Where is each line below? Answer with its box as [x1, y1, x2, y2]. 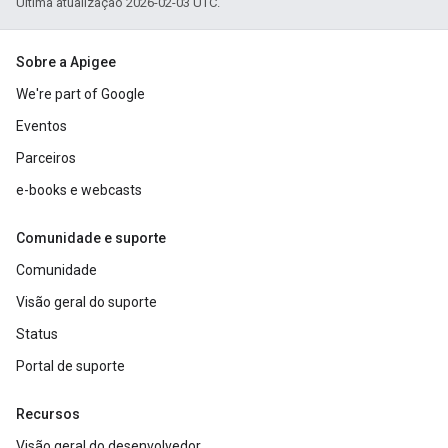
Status [16, 326, 58, 342]
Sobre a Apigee [16, 54, 116, 70]
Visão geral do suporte [16, 294, 157, 310]
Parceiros [16, 150, 76, 166]
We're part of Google [16, 86, 145, 102]
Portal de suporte [16, 358, 125, 374]
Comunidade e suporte [16, 230, 166, 246]
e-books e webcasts [16, 182, 142, 198]
